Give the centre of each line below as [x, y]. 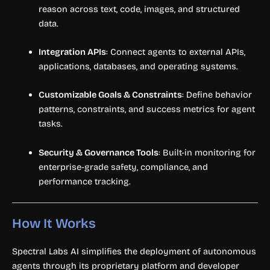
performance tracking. [84, 181]
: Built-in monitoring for [207, 152]
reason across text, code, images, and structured [139, 9]
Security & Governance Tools [98, 152]
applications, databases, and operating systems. [138, 67]
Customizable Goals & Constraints [110, 95]
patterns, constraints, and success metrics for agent [146, 109]
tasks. [50, 124]
